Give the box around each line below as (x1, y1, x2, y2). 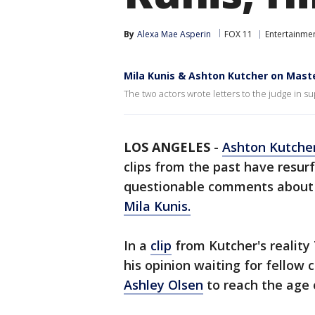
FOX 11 (224, 28, 252, 40)
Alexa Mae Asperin (137, 28, 211, 40)
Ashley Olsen (124, 276, 203, 293)
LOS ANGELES (124, 139, 210, 155)
